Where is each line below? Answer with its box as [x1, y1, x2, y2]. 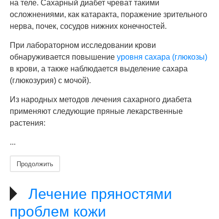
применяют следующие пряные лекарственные [10, 107, 183, 115]
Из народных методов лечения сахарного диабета [10, 95, 192, 104]
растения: [10, 119, 45, 127]
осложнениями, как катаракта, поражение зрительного [10, 10, 207, 19]
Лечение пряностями [28, 186, 172, 202]
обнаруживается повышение [10, 53, 117, 61]
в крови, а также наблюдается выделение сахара [10, 65, 188, 73]
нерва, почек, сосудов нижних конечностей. [10, 22, 167, 30]
